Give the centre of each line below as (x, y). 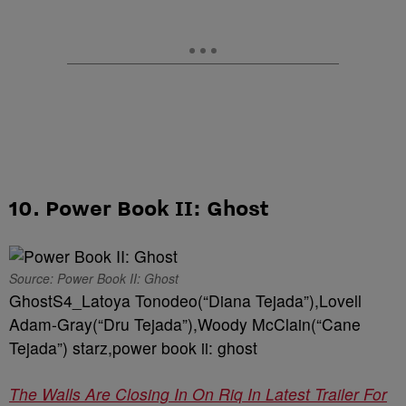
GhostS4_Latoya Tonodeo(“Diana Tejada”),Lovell (185, 300)
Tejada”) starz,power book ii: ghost (133, 347)
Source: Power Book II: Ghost (94, 278)
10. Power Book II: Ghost (139, 207)
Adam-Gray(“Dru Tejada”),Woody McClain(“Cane (185, 324)
